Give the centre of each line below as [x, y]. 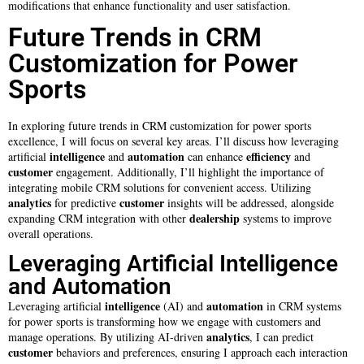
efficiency [269, 156]
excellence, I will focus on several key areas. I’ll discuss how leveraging [173, 141]
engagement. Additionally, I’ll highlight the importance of [188, 171]
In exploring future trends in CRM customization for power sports [160, 125]
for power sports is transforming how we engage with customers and [165, 322]
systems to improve [286, 218]
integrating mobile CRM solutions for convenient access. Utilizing [160, 187]
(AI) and [183, 306]
